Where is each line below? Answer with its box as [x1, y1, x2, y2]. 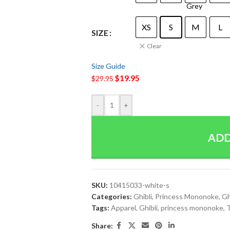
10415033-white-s [109, 181, 169, 189]
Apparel [110, 203, 136, 212]
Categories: [91, 192, 132, 201]
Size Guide [91, 62, 125, 70]
